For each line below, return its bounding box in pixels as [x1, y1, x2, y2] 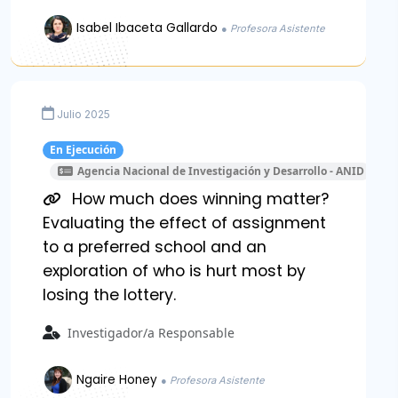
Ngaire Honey [76, 370, 162, 388]
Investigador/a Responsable [68, 324, 235, 342]
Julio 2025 [57, 107, 110, 121]
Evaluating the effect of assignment [43, 212, 326, 235]
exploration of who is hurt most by [43, 260, 306, 283]
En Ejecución [49, 141, 116, 157]
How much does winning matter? [68, 188, 329, 211]
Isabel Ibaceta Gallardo [76, 20, 222, 37]
